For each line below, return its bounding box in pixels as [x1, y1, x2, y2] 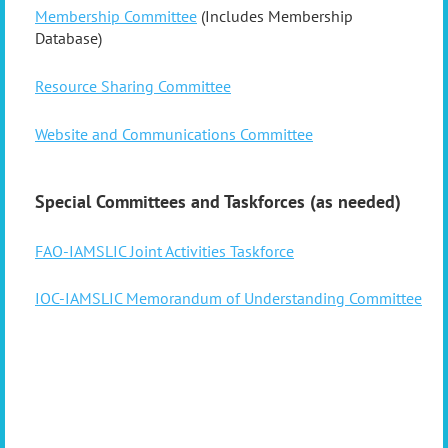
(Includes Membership [197, 6, 353, 27]
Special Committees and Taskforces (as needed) [35, 190, 401, 214]
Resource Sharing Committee [35, 75, 231, 96]
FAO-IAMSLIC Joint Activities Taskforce [35, 240, 294, 261]
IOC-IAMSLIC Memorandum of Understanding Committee [35, 288, 422, 309]
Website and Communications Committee [35, 123, 313, 144]
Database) [35, 28, 102, 49]
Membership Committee [35, 6, 197, 27]
